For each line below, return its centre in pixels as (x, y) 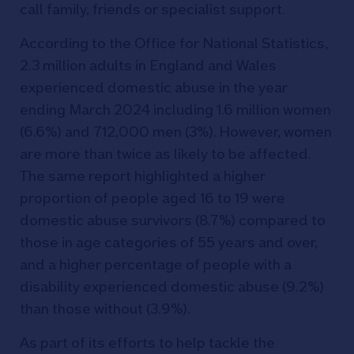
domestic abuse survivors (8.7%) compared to (173, 220)
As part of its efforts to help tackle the (147, 343)
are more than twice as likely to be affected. (165, 154)
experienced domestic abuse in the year (154, 87)
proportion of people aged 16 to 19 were (153, 198)
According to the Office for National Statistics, (174, 43)
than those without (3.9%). (105, 309)
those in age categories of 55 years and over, (169, 242)
